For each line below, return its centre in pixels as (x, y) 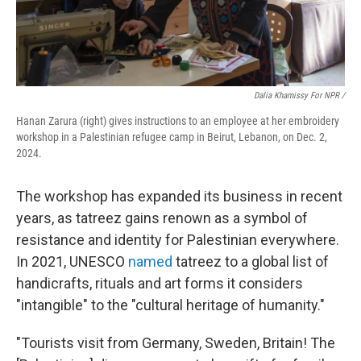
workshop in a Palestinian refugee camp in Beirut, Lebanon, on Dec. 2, (172, 137)
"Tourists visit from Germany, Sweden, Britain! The (176, 343)
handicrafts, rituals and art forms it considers (160, 283)
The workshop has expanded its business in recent (179, 196)
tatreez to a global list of (251, 261)
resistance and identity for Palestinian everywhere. (178, 240)
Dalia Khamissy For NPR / (299, 95)
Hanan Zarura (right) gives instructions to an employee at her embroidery (178, 121)
